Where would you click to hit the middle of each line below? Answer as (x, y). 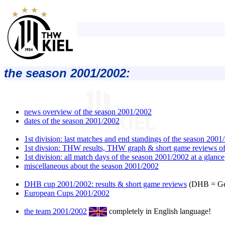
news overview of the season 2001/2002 (88, 111)
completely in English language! (159, 211)
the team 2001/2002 (55, 211)
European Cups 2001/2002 (67, 193)
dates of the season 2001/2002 (72, 121)
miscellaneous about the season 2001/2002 (91, 166)
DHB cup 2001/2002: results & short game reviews (105, 184)
